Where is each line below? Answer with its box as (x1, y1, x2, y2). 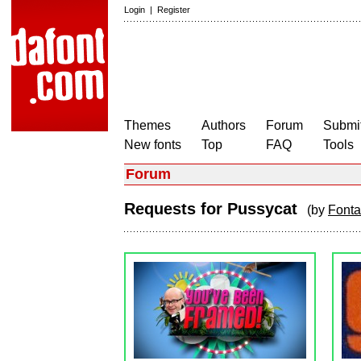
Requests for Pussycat (124, 200, 307, 218)
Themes (124, 118, 171, 132)
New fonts (124, 138, 181, 151)
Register (157, 5, 190, 15)
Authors (201, 118, 246, 132)
